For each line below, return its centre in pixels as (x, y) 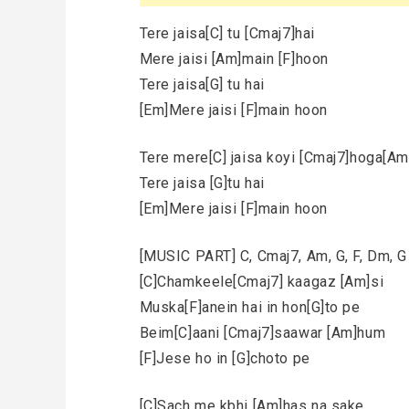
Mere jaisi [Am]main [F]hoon (234, 59)
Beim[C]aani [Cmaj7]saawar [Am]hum (262, 333)
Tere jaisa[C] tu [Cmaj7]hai (227, 33)
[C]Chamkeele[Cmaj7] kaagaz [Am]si (262, 282)
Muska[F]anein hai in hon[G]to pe (250, 307)
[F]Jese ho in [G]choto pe (225, 358)
